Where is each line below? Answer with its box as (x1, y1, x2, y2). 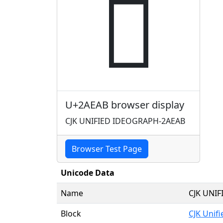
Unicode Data (61, 167, 114, 178)
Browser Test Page (72, 143, 142, 154)
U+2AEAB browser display (65, 98, 184, 111)
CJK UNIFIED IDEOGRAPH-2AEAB (65, 115, 185, 126)
